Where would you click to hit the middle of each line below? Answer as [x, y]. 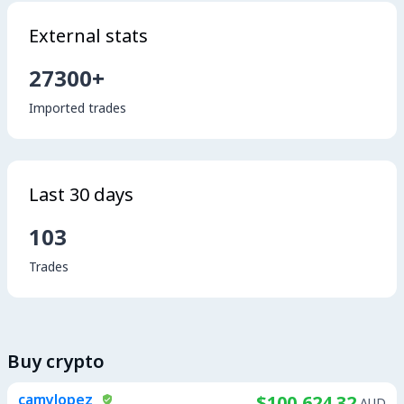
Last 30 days [81, 194]
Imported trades [78, 108]
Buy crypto [56, 361]
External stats [88, 36]
